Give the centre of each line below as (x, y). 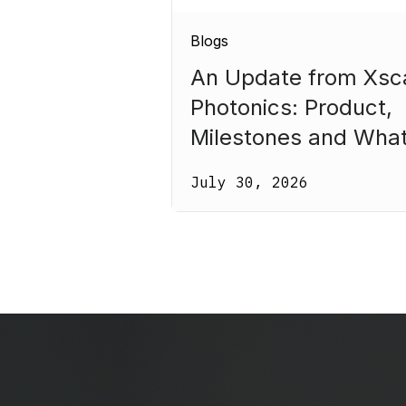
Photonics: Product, (291, 107)
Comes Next (254, 167)
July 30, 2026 (249, 183)
